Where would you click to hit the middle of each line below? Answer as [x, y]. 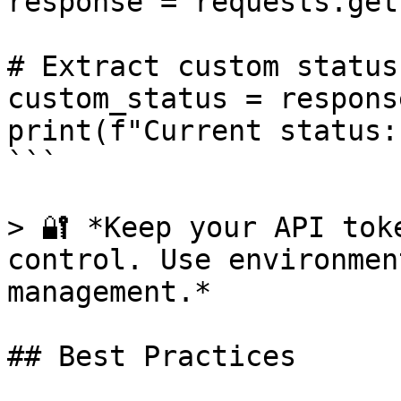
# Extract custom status [203, 66]
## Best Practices [152, 356]
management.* [109, 292]
